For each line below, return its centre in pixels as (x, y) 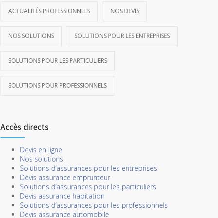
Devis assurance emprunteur (65, 177)
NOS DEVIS (125, 11)
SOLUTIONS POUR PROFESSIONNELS (57, 85)
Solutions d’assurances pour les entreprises (89, 168)
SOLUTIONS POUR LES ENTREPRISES (122, 36)
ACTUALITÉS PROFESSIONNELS (49, 11)
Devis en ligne (41, 150)
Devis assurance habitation (62, 196)
